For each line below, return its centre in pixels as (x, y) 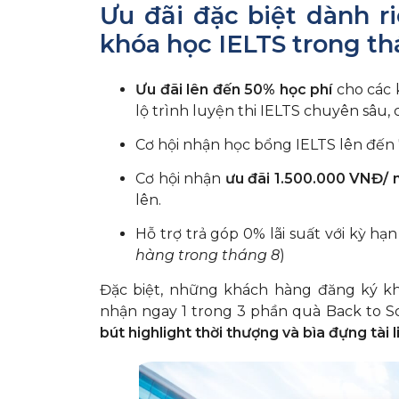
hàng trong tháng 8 (208, 255)
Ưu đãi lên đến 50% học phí (234, 89)
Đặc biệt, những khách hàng (206, 289)
